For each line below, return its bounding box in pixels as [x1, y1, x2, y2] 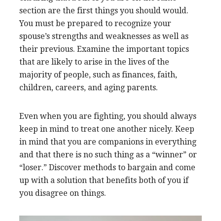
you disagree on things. [19, 188, 106, 198]
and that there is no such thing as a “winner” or [19, 150, 197, 160]
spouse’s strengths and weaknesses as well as [19, 32, 188, 41]
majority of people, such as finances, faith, [19, 70, 177, 80]
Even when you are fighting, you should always [19, 111, 196, 121]
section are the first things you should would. [19, 6, 188, 16]
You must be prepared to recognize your [19, 19, 171, 29]
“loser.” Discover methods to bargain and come [19, 163, 195, 173]
